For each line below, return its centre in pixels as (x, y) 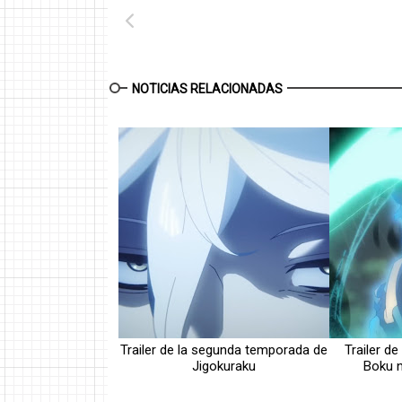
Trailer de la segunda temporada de (224, 350)
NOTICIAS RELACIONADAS (207, 89)
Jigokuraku (224, 366)
